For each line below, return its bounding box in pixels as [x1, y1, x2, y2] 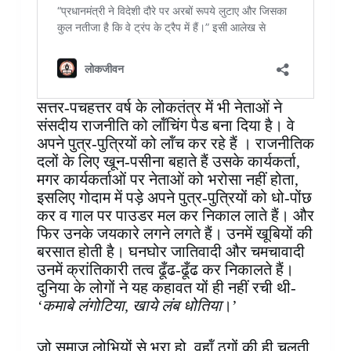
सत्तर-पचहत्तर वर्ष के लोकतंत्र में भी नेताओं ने [36, 99, 282, 117]
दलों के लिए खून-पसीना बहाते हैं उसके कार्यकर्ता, [36, 153, 300, 171]
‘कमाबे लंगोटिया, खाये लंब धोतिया [36, 297, 222, 315]
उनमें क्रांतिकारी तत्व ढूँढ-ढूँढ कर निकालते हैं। [36, 261, 294, 279]
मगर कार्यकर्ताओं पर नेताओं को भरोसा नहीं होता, [36, 171, 299, 189]
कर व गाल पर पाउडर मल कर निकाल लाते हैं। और [36, 207, 314, 225]
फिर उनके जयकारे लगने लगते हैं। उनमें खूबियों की [36, 225, 313, 243]
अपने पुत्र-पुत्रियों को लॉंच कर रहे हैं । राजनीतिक [36, 135, 314, 153]
